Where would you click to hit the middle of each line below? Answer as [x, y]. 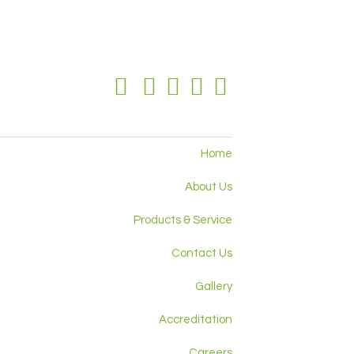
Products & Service [183, 220]
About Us [209, 187]
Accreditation [196, 320]
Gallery [214, 286]
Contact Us [202, 253]
